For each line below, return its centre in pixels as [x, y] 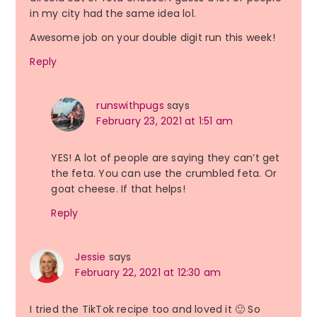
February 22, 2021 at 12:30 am [148, 273]
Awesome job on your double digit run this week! [152, 38]
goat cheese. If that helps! [118, 189]
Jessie [91, 257]
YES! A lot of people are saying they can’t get [166, 158]
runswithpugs [130, 106]
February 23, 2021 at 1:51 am [165, 121]
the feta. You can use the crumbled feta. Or [164, 174]
